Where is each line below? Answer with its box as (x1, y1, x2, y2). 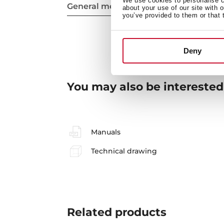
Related (67, 205, 112, 219)
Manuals (90, 127, 120, 136)
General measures (67, 1, 142, 11)
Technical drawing (90, 146, 157, 156)
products (112, 205, 167, 219)
